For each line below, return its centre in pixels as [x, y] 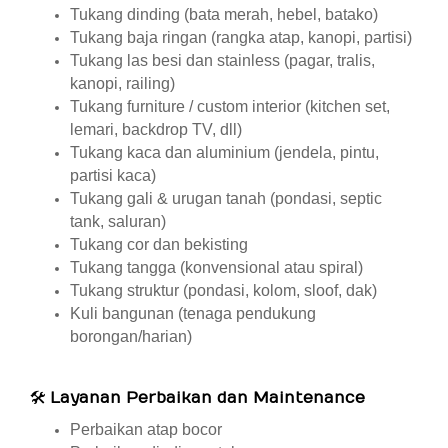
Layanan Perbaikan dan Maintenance [207, 398]
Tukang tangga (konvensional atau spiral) [216, 267]
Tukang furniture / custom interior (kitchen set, [230, 106]
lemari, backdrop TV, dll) [156, 129]
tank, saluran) [118, 221]
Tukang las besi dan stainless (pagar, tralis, [222, 60]
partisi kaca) [113, 175]
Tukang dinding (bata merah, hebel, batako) [224, 14]
